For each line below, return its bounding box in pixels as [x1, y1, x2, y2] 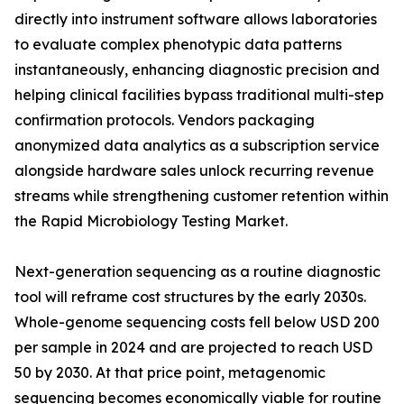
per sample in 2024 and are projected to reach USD [14, 338, 372, 357]
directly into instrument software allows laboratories [14, 10, 377, 29]
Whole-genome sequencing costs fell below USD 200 [14, 313, 380, 332]
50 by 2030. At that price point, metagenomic [14, 363, 326, 382]
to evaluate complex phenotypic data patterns [14, 35, 342, 54]
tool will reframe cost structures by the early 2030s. [14, 288, 366, 307]
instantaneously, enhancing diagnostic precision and [14, 60, 380, 79]
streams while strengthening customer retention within [14, 187, 389, 206]
